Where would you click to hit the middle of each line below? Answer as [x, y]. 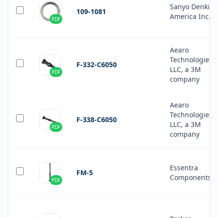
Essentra [184, 168]
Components [191, 177]
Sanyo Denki [190, 7]
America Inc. [190, 16]
